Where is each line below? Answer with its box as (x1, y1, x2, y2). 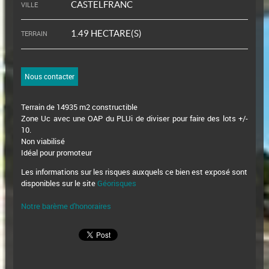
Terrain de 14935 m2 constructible (20, 101, 138, 113)
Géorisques (97, 178, 136, 189)
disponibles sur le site (20, 178, 97, 189)
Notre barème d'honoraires (20, 201, 113, 212)
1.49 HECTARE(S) (68, 28, 142, 39)
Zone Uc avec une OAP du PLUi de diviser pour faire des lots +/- (20, 113, 249, 124)
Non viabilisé (20, 136, 65, 147)
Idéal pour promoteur (20, 147, 92, 159)
